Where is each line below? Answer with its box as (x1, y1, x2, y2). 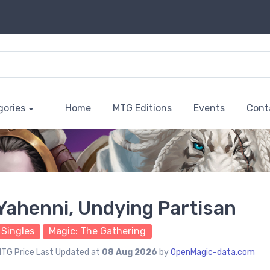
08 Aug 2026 (102, 247, 157, 258)
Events (193, 102, 225, 115)
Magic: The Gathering (49, 225, 146, 237)
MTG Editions (112, 102, 172, 115)
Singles (1, 225, 34, 237)
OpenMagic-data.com (171, 247, 255, 258)
